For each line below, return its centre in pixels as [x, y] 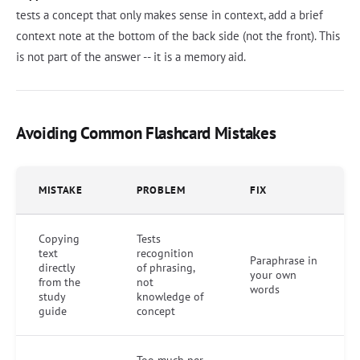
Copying [59, 238]
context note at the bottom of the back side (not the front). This [178, 35]
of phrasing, [166, 267]
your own [273, 274]
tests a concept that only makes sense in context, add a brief [170, 14]
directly [57, 267]
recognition [165, 253]
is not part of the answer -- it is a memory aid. [131, 56]
